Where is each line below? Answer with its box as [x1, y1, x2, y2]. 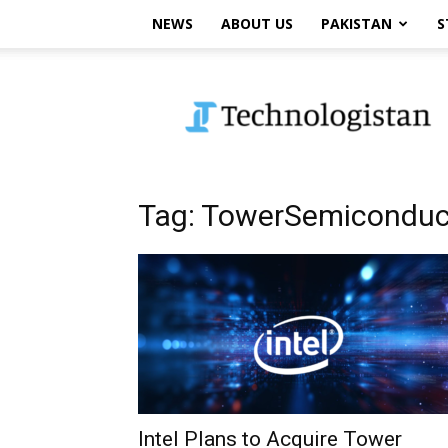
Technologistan [189, 72, 289, 91]
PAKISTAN [321, 14, 392, 33]
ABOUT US [221, 14, 293, 33]
